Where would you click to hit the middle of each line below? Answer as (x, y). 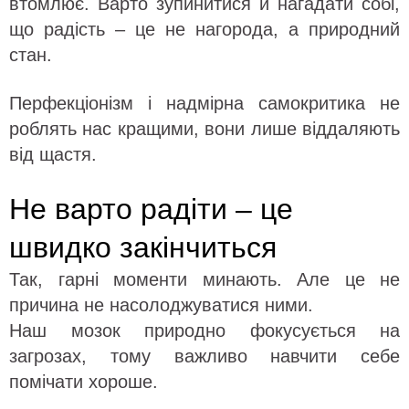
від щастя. (53, 154)
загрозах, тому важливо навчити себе (204, 356)
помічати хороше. (84, 381)
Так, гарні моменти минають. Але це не (204, 279)
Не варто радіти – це (151, 209)
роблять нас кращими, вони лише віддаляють (204, 128)
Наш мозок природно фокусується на (204, 330)
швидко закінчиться (143, 247)
